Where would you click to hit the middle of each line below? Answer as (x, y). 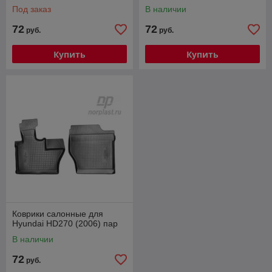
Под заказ (32, 9)
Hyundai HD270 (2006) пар (65, 223)
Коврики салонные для (58, 214)
